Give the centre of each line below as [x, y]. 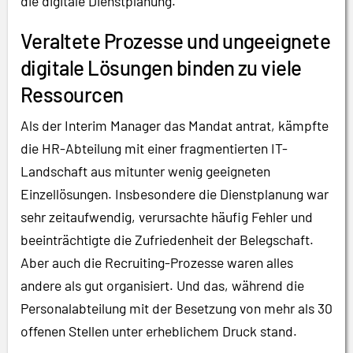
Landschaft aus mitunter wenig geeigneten [145, 171]
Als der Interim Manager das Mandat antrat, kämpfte [175, 126]
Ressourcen [72, 95]
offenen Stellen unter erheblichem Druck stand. [159, 331]
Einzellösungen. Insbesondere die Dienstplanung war [175, 194]
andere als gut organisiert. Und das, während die [162, 286]
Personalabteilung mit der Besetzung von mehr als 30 [176, 308]
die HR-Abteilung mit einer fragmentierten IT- [154, 149]
